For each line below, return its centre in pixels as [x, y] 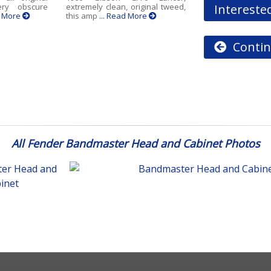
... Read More [124, 16]
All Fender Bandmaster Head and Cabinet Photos [135, 143]
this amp [83, 16]
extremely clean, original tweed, [126, 7]
